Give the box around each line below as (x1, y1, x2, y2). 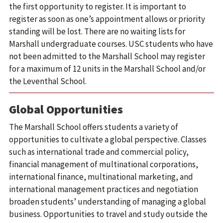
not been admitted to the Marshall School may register (9, 51, 205, 62)
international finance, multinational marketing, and (9, 171, 193, 182)
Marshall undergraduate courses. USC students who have (9, 38, 213, 49)
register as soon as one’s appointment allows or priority (9, 13, 205, 24)
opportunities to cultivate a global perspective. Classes (9, 134, 207, 145)
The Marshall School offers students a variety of (9, 121, 178, 132)
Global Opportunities (9, 102, 123, 117)
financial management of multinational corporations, (9, 159, 198, 170)
